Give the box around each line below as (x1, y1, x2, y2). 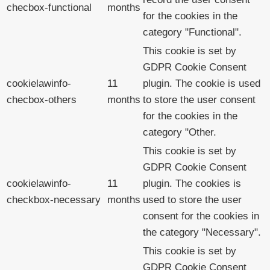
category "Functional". (143, 26, 242, 38)
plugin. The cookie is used (143, 77, 260, 89)
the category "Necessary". (143, 226, 261, 238)
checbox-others (7, 93, 77, 105)
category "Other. (143, 126, 216, 138)
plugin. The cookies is (143, 177, 241, 189)
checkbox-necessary (7, 193, 101, 206)
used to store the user (143, 193, 242, 206)
